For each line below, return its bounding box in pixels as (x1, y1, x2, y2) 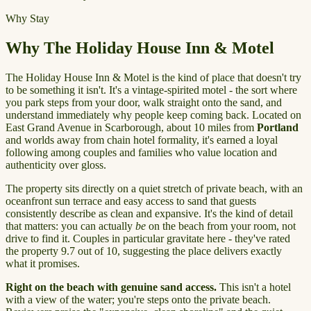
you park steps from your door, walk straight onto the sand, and (6, 96, 282, 108)
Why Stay (6, 12, 49, 24)
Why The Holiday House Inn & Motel (6, 38, 274, 57)
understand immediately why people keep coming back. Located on (6, 108, 301, 121)
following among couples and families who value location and (6, 146, 277, 158)
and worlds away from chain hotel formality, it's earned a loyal (6, 133, 278, 146)
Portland (257, 121, 299, 133)
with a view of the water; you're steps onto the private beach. (6, 293, 271, 305)
